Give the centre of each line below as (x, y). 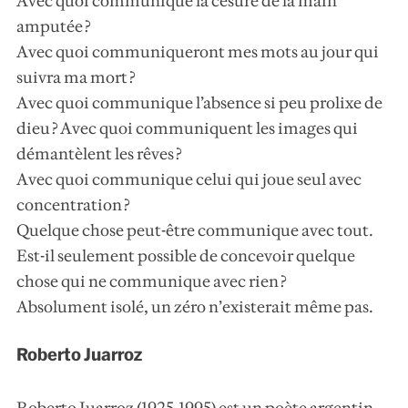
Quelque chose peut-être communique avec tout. (195, 231)
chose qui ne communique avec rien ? (152, 282)
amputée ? (54, 27)
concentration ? (73, 205)
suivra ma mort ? (76, 78)
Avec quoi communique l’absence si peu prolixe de (200, 103)
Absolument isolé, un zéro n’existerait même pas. (195, 307)
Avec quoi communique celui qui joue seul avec (189, 180)
